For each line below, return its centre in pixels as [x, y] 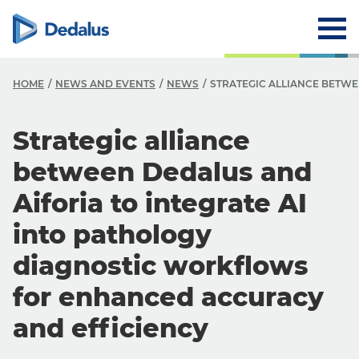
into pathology [112, 234]
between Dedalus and [162, 172]
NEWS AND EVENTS [105, 84]
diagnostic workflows [161, 266]
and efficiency [111, 328]
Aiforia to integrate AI [160, 203]
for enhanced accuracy [168, 297]
